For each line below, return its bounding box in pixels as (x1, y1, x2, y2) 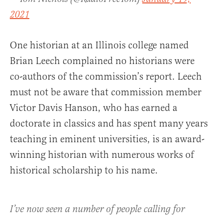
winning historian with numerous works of (10, 149, 194, 161)
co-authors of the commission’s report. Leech (10, 70, 202, 83)
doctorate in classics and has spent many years (10, 117, 208, 130)
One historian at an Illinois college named (10, 39, 189, 51)
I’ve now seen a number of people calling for (10, 203, 185, 216)
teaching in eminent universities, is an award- (10, 133, 204, 145)
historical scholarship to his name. (10, 164, 158, 176)
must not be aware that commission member (10, 86, 201, 98)
